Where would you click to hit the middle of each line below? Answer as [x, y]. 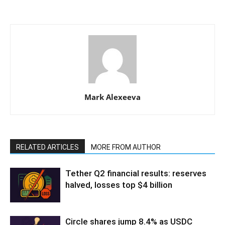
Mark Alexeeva [113, 97]
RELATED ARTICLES [47, 147]
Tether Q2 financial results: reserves [136, 173]
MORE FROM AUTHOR [126, 147]
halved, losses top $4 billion [119, 185]
